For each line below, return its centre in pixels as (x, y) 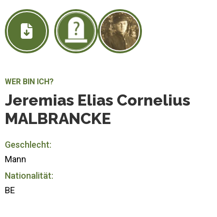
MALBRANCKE (58, 118)
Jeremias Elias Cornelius (98, 100)
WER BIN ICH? (29, 81)
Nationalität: (29, 175)
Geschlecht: (28, 144)
